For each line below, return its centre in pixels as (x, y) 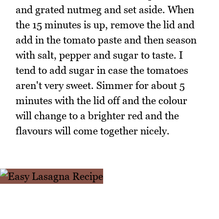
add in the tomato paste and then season (106, 40)
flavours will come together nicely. (93, 131)
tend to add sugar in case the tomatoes (102, 70)
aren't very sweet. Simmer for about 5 (100, 85)
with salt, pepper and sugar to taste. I (99, 55)
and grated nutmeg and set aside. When (105, 9)
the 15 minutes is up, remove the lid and (105, 24)
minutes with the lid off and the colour (101, 100)
